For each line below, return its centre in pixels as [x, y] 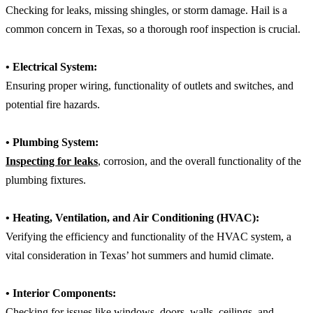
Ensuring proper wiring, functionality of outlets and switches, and [150, 86]
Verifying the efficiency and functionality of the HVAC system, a [148, 237]
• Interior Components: [61, 293]
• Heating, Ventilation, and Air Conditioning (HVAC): [132, 218]
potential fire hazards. [53, 105]
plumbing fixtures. [46, 180]
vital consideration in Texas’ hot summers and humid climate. [140, 256]
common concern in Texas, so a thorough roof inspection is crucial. [153, 29]
